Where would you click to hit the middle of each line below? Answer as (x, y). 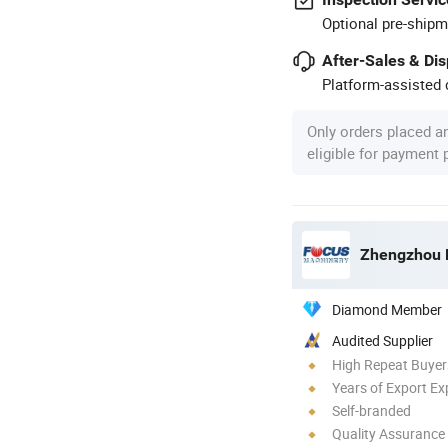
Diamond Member (387, 309)
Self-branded (371, 410)
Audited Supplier (382, 340)
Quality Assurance (388, 433)
